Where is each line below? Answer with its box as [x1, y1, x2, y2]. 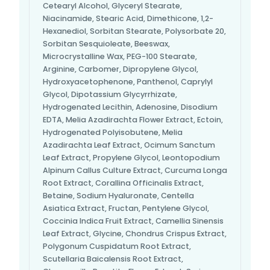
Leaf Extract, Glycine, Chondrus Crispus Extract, [43, 228, 227, 239]
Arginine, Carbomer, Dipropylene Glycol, [43, 64, 198, 75]
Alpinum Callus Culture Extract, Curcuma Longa [43, 165, 227, 176]
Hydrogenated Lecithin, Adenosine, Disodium [43, 102, 218, 113]
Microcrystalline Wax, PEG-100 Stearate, [43, 51, 197, 62]
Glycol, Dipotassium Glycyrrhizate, [43, 89, 177, 100]
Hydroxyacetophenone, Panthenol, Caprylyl [43, 77, 213, 87]
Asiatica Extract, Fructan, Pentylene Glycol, [43, 203, 209, 214]
